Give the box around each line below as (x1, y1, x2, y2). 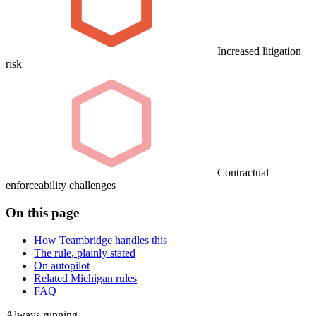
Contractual (217, 166, 269, 179)
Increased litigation (217, 45, 301, 58)
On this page (6, 205, 79, 221)
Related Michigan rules (34, 272, 137, 284)
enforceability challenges (6, 179, 116, 192)
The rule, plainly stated (34, 246, 135, 259)
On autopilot (34, 259, 90, 272)
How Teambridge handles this (34, 233, 167, 246)
